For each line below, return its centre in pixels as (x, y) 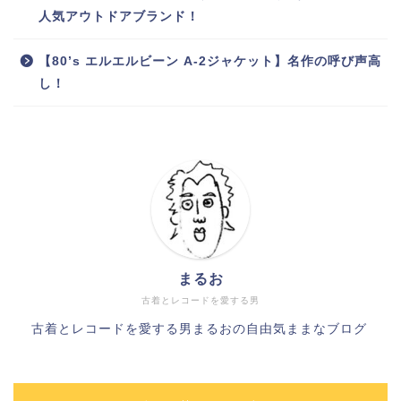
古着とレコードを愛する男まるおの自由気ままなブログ (199, 328)
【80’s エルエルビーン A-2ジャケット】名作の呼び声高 (210, 61)
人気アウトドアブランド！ (119, 16)
